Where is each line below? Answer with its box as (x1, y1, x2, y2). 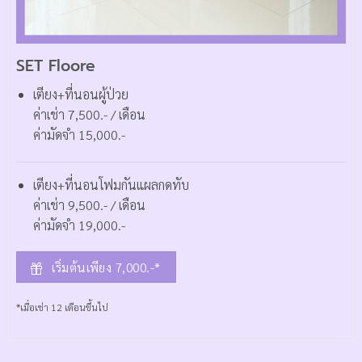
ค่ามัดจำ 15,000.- (32, 125, 128, 143)
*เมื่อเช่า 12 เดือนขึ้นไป (15, 300, 108, 314)
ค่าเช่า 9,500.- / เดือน (32, 196, 145, 213)
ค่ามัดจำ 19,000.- (32, 216, 128, 234)
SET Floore (15, 54, 95, 78)
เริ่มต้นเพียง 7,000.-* (52, 259, 161, 276)
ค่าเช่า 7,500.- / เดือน (32, 105, 145, 123)
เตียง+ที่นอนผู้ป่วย (32, 85, 128, 103)
